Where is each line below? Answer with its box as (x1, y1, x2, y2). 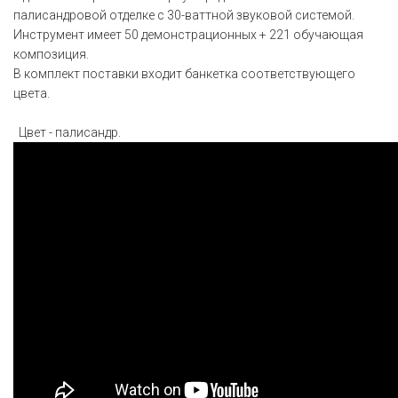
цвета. (13, 85, 50, 100)
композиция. (13, 46, 89, 61)
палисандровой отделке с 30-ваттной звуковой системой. (13, 7, 354, 22)
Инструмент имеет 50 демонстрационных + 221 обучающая (13, 27, 363, 42)
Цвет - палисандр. (13, 124, 121, 139)
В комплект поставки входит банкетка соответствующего (13, 66, 355, 81)
